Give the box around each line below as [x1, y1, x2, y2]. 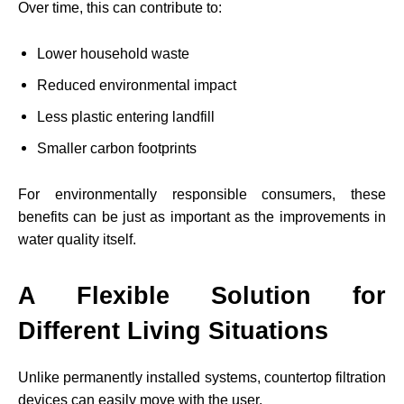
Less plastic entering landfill [37, 108, 215, 124]
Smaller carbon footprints [37, 140, 197, 156]
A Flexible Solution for [18, 281, 386, 309]
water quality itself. [18, 231, 136, 247]
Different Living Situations [18, 317, 328, 344]
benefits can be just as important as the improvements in [18, 208, 386, 225]
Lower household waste [37, 45, 189, 61]
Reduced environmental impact [37, 77, 236, 93]
